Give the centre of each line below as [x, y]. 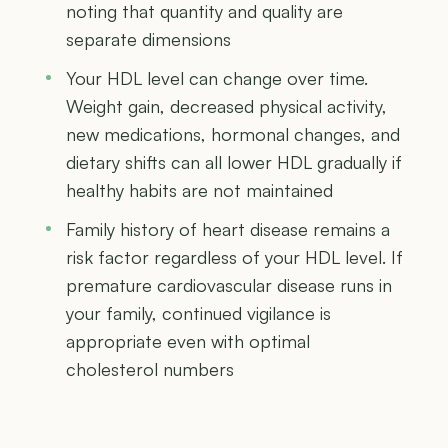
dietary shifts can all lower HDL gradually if [234, 161]
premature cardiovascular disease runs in [229, 284]
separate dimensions [148, 38]
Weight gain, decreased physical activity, [226, 105]
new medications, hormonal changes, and [233, 133]
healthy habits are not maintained [199, 189]
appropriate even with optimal [188, 340]
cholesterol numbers [150, 368]
